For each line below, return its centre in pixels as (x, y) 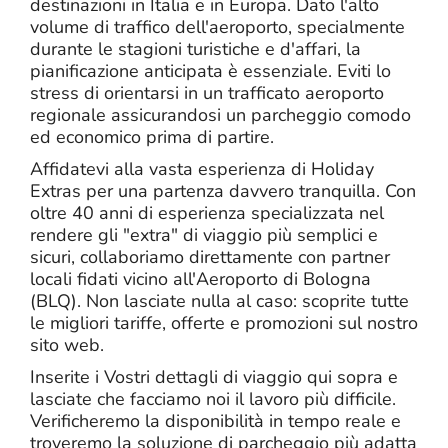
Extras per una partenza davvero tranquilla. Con (223, 191)
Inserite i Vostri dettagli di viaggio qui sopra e (214, 377)
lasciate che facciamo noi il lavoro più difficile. (213, 399)
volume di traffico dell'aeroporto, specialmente (217, 27)
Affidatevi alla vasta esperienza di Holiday (202, 169)
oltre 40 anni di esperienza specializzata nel (207, 213)
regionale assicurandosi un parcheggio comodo (220, 115)
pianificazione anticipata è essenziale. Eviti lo (210, 71)
